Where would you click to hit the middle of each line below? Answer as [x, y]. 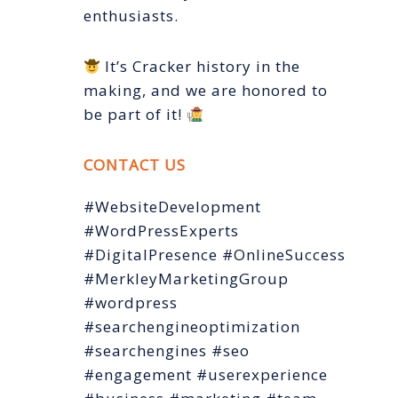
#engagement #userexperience [206, 375]
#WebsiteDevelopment [172, 207]
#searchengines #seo [167, 351]
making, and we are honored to [206, 91]
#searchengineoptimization [192, 327]
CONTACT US [135, 165]
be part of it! [135, 115]
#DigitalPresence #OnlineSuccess [215, 255]
